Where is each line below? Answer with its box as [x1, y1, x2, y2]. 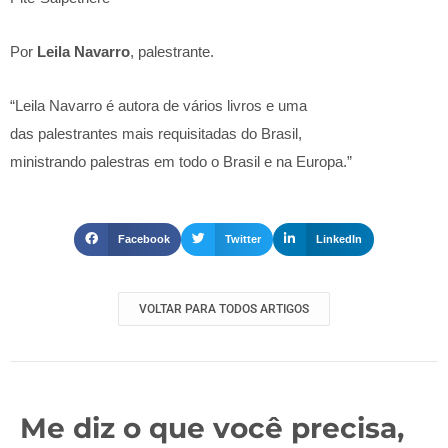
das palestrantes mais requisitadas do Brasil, [10, 125, 302, 143]
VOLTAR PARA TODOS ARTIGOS [139, 302, 309, 317]
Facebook [118, 233, 171, 246]
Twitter [225, 233, 262, 246]
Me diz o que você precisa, [20, 411, 404, 446]
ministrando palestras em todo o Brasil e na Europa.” [10, 153, 352, 171]
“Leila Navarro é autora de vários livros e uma [10, 97, 307, 115]
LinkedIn [316, 233, 363, 246]
